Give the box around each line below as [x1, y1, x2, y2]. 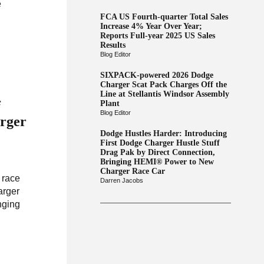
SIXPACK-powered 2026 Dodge [100, 71, 213, 80]
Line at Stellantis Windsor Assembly [100, 90, 229, 98]
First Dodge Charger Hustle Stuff [100, 138, 220, 147]
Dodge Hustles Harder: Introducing [100, 129, 227, 138]
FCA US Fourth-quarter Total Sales [100, 12, 228, 21]
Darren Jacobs [100, 177, 143, 184]
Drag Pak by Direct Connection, [100, 148, 215, 157]
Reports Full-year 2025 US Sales [100, 31, 215, 40]
